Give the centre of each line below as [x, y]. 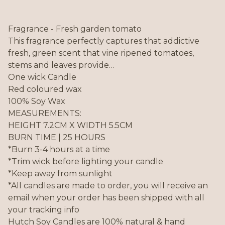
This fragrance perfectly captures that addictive [104, 41]
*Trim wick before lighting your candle [86, 162]
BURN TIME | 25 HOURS [57, 138]
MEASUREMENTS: [45, 114]
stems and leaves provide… [61, 65]
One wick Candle [42, 77]
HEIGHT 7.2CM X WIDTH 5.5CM [70, 126]
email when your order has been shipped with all [106, 198]
